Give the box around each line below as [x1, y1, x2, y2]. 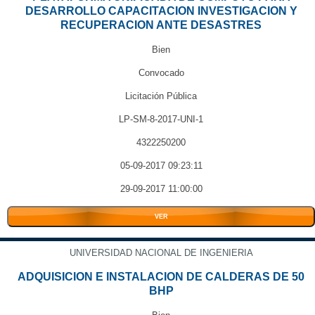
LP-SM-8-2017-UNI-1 [119, 114, 203, 124]
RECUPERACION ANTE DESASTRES [60, 19, 262, 31]
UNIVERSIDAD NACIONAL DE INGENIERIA [69, 247, 253, 258]
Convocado [138, 67, 184, 78]
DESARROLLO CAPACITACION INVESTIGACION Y [25, 5, 297, 17]
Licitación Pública [125, 91, 197, 101]
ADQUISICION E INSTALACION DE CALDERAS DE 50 [18, 271, 304, 283]
